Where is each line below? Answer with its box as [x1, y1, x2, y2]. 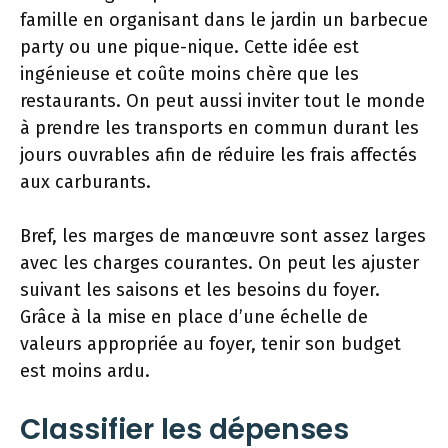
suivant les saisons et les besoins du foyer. [20, 278, 380, 301]
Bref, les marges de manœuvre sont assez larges [20, 224, 426, 247]
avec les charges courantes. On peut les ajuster [20, 251, 419, 274]
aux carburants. [20, 170, 151, 193]
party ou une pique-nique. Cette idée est [20, 35, 359, 58]
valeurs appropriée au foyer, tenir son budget [20, 332, 401, 355]
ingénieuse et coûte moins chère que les [20, 62, 359, 85]
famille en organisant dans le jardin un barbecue [20, 8, 428, 31]
